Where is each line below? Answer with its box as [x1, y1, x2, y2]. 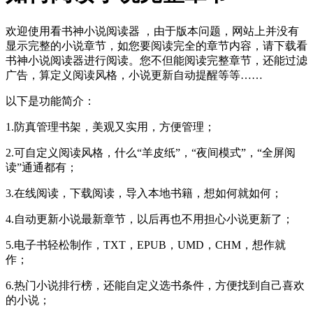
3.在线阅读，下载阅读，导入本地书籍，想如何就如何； [6, 187, 282, 199]
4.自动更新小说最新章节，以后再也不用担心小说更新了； [6, 212, 293, 225]
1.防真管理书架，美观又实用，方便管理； [6, 120, 215, 133]
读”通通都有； [6, 161, 78, 173]
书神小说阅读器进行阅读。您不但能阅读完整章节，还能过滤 [6, 54, 307, 66]
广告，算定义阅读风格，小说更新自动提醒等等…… [6, 68, 263, 81]
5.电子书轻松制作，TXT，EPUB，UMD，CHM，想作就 [6, 238, 286, 251]
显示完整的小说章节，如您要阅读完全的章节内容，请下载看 [6, 39, 307, 52]
